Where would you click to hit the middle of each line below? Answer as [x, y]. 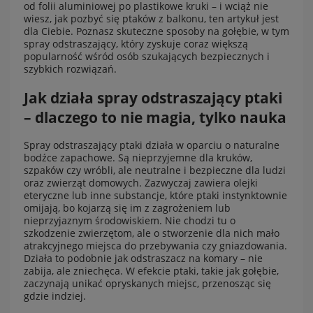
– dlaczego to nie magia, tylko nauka [155, 117]
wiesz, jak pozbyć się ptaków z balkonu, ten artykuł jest [151, 19]
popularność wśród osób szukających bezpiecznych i [147, 57]
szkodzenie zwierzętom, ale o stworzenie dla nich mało [152, 233]
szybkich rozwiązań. [70, 69]
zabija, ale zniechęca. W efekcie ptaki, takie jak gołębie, [151, 270]
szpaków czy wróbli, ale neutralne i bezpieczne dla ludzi [155, 170]
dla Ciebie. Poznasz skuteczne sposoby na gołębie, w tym [156, 31]
